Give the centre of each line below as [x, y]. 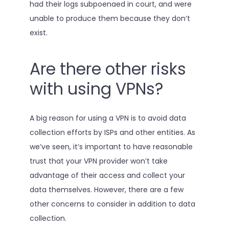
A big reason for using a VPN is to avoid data [108, 118]
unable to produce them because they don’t [110, 18]
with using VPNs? [96, 89]
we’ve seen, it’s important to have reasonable [111, 147]
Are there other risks [108, 69]
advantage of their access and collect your [107, 176]
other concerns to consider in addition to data [112, 204]
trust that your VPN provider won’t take [98, 161]
